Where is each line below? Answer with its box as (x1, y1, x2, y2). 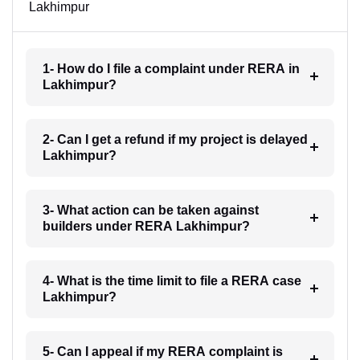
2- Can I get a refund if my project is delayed (42, 132, 308, 146)
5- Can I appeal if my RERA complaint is (42, 344, 283, 358)
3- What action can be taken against (42, 202, 259, 217)
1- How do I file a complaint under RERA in (42, 61, 300, 76)
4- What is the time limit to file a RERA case (42, 273, 301, 288)
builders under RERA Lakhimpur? (42, 219, 250, 233)
